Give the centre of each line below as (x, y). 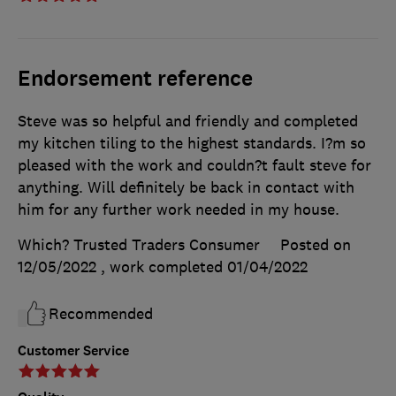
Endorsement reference (135, 79)
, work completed (164, 267)
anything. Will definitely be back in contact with (186, 188)
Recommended (101, 314)
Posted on (316, 245)
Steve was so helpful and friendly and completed (188, 122)
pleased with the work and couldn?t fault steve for (194, 166)
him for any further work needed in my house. (179, 210)
